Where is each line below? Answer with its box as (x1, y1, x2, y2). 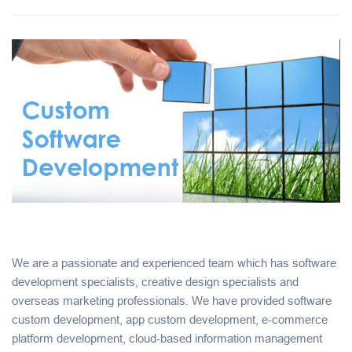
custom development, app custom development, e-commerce (12, 313, 328, 327)
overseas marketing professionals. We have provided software (12, 294, 332, 308)
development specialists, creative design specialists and (12, 275, 299, 289)
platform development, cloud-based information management (12, 332, 322, 346)
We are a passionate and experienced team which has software (12, 256, 336, 270)
